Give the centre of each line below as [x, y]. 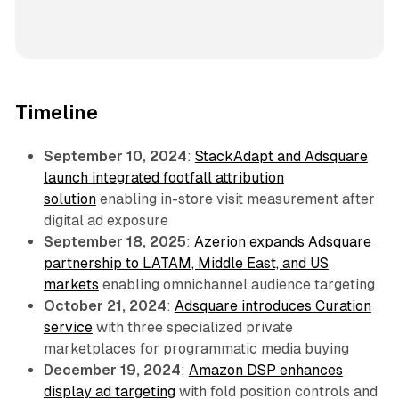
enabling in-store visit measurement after [235, 199]
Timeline [56, 112]
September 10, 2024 [115, 156]
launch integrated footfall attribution [163, 177]
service [68, 327]
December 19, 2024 [112, 370]
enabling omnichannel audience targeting [236, 284]
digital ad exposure [106, 220]
